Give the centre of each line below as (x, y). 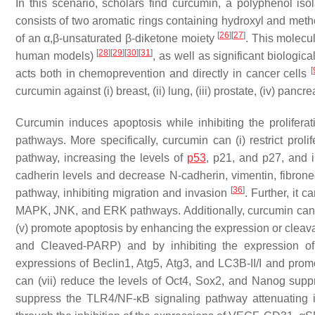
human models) (56, 56)
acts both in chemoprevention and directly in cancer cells (163, 73)
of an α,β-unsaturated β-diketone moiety (117, 38)
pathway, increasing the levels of (101, 158)
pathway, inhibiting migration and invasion (123, 193)
